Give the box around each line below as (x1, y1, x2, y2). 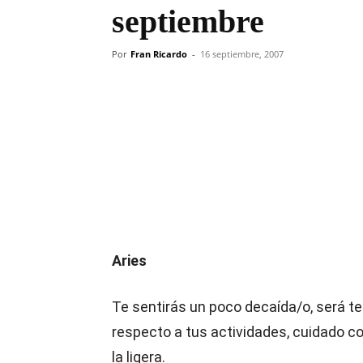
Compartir (150, 113, 196, 126)
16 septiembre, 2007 (200, 48, 284, 60)
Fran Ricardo (130, 48, 187, 60)
